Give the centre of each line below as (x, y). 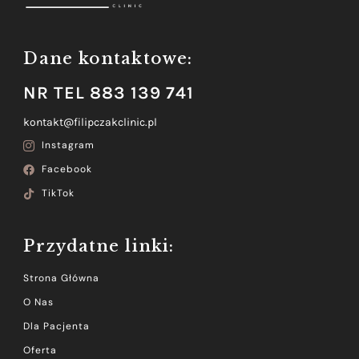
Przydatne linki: (99, 246)
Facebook (67, 169)
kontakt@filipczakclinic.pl (91, 123)
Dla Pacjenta (57, 327)
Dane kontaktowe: (108, 59)
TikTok (58, 194)
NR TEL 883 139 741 (109, 93)
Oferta (40, 351)
